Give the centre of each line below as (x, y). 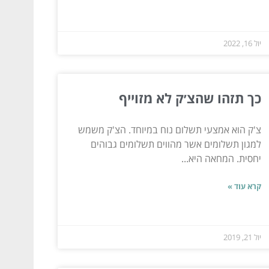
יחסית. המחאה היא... (221, 158)
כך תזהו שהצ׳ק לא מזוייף (190, 98)
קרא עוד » (244, 186)
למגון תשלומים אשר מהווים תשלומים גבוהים (176, 144)
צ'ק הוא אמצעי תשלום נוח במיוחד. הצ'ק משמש (169, 129)
